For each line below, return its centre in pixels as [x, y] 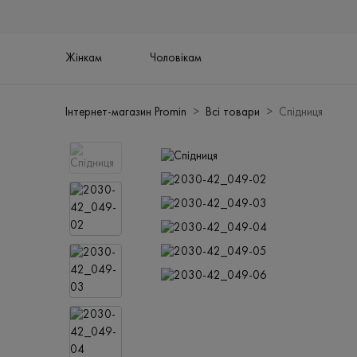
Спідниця [301, 113]
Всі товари [233, 113]
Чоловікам [176, 59]
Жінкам [84, 59]
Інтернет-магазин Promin [126, 113]
